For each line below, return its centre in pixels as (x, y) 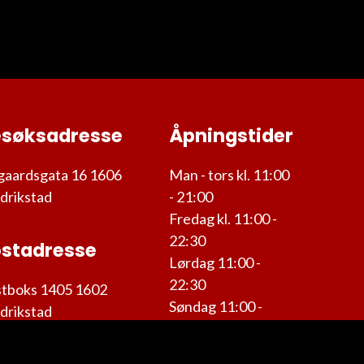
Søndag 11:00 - (216, 306)
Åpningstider (231, 136)
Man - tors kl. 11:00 (229, 175)
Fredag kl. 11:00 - (223, 219)
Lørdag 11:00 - (215, 262)
